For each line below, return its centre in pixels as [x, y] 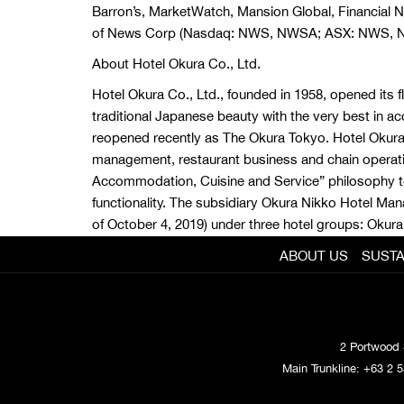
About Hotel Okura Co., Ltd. [176, 64]
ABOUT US [313, 255]
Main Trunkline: [322, 368]
